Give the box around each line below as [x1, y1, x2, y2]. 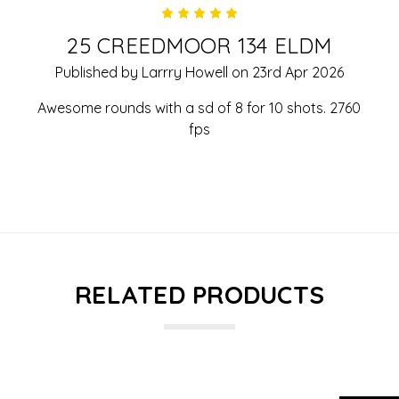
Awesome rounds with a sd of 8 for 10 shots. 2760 [37, 98, 362, 117]
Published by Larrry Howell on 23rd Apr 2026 [54, 62, 344, 81]
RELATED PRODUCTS [75, 278, 324, 310]
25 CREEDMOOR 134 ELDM [67, 31, 332, 59]
